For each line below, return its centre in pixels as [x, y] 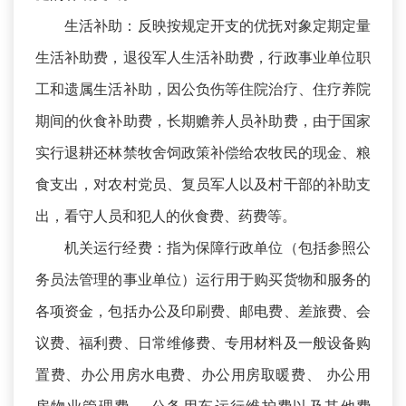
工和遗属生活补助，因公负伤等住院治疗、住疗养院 [203, 89]
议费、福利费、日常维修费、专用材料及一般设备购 [203, 343]
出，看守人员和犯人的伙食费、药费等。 [166, 216]
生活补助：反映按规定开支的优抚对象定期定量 [217, 26]
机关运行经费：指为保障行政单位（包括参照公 [217, 248]
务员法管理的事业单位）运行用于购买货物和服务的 [203, 280]
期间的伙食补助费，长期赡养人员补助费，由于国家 [203, 121]
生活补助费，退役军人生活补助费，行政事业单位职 [203, 58]
